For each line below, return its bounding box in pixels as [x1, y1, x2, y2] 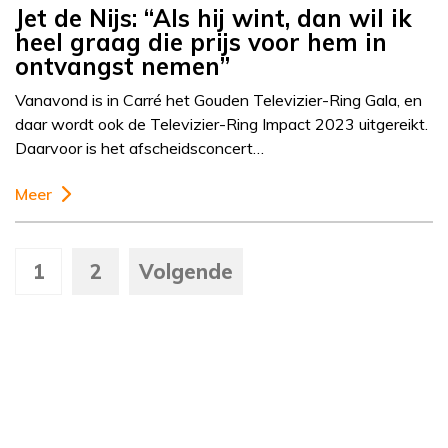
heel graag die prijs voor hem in [15, 27, 387, 58]
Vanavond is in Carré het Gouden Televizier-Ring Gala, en [15, 90, 422, 111]
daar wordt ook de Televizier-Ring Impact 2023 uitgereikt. [15, 114, 428, 135]
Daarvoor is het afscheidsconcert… [15, 138, 264, 159]
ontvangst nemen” [15, 51, 230, 82]
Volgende [139, 259, 233, 285]
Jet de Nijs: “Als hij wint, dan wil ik [15, 3, 412, 34]
